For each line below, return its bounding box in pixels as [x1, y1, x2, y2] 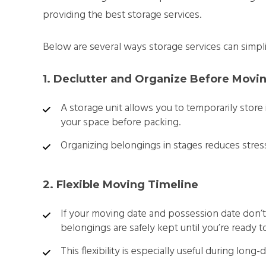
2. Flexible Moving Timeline [43, 178, 198, 191]
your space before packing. [61, 113, 180, 131]
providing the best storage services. [43, 6, 201, 24]
